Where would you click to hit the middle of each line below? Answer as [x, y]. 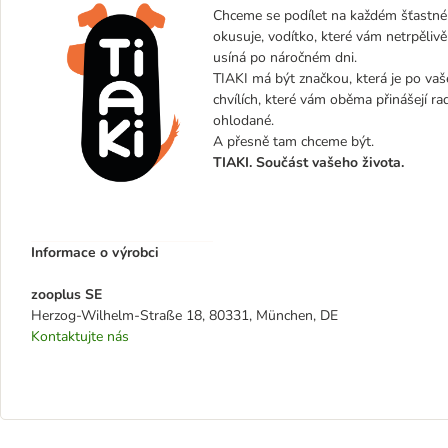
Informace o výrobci [95, 252]
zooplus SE [66, 294]
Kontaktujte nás [80, 336]
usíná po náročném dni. [285, 57]
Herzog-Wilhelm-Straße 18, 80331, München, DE [184, 315]
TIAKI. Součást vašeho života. [308, 162]
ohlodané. [243, 120]
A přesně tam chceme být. [293, 141]
